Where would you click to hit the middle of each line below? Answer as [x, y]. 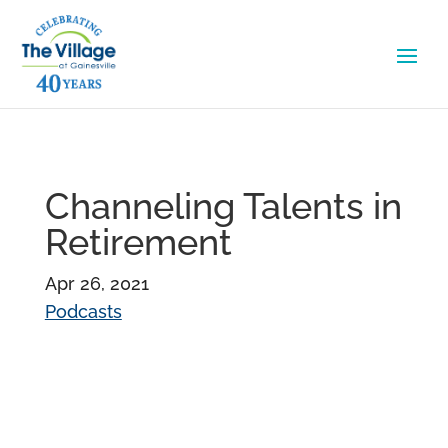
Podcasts [83, 312]
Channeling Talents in [223, 206]
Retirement [138, 242]
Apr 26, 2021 [96, 284]
